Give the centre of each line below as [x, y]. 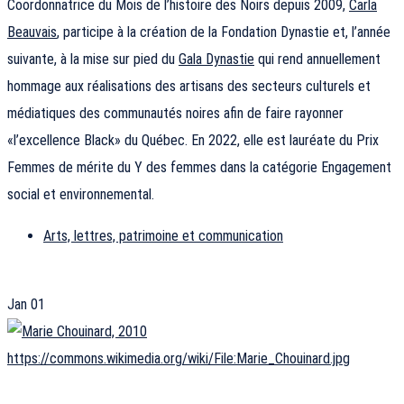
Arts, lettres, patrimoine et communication [163, 236]
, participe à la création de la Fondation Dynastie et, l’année [224, 32]
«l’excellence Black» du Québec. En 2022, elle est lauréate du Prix [193, 141]
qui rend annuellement [317, 60]
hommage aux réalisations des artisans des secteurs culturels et [189, 87]
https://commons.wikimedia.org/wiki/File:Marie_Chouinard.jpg [179, 359]
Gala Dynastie [216, 60]
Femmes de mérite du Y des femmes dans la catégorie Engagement [199, 168]
